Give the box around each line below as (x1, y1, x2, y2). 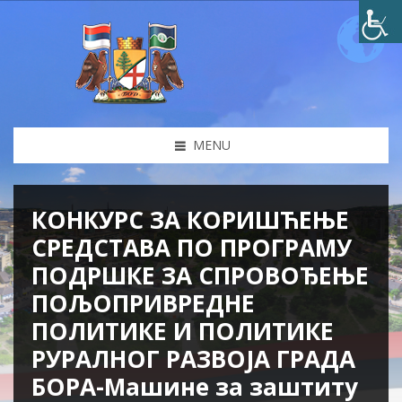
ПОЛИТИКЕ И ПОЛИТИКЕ (31, 315, 334, 347)
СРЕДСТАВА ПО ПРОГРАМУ (31, 232, 352, 264)
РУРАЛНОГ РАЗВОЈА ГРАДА (31, 343, 355, 375)
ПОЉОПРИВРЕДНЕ (31, 287, 255, 319)
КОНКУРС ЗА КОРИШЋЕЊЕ (31, 204, 349, 236)
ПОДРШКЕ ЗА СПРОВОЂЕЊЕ (31, 259, 369, 292)
